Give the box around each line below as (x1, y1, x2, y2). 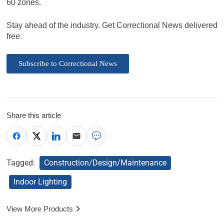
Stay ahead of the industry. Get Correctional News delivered (6, 20, 217, 29)
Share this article (6, 110, 61, 119)
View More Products (6, 204, 73, 213)
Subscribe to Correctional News (18, 59, 117, 67)
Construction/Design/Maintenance (44, 157, 166, 167)
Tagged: (6, 157, 37, 167)
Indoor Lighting (13, 176, 67, 186)
